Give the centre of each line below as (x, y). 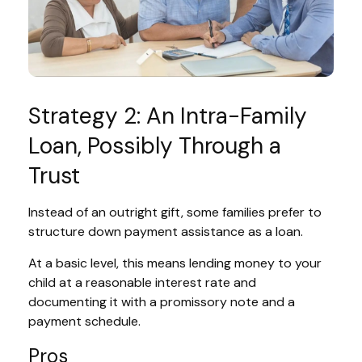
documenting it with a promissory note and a (162, 302)
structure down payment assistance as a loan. (166, 232)
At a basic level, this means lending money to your (175, 263)
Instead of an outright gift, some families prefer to (175, 213)
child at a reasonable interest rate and (142, 283)
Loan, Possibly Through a (155, 146)
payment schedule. (84, 322)
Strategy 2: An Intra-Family (168, 116)
